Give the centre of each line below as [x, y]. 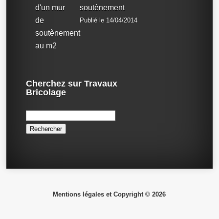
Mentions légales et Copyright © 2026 [109, 195]
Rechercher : [48, 110]
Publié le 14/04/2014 [109, 20]
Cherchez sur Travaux [72, 83]
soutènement [102, 7]
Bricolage [46, 92]
